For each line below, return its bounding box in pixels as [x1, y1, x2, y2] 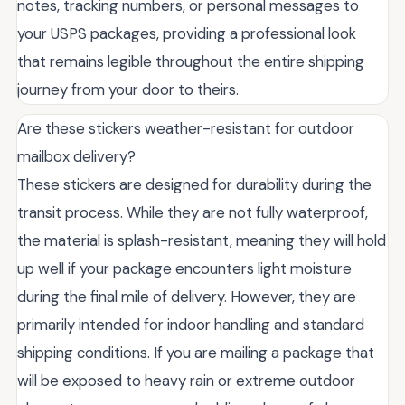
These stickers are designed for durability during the [17, 174, 372, 195]
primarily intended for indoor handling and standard [17, 315, 364, 335]
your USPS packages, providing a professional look [17, 24, 356, 44]
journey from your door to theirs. [17, 80, 239, 100]
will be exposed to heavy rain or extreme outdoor [17, 371, 355, 391]
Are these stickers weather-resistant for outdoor [17, 118, 354, 139]
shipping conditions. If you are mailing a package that [17, 343, 374, 363]
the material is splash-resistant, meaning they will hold [17, 231, 386, 251]
